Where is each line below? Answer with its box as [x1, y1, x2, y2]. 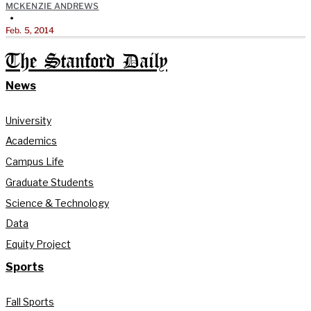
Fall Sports [6, 295, 54, 308]
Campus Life [6, 155, 64, 168]
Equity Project [6, 238, 71, 251]
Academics [6, 135, 57, 147]
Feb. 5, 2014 [6, 24, 55, 35]
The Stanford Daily [6, 52, 167, 72]
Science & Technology [6, 196, 109, 209]
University [6, 114, 51, 126]
